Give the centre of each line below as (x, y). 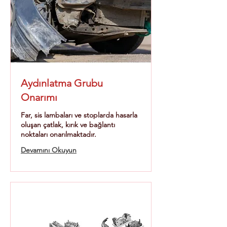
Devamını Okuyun (49, 150)
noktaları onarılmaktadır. (59, 134)
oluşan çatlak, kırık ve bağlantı (68, 125)
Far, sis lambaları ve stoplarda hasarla (79, 115)
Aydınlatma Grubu (62, 83)
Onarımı (39, 97)
